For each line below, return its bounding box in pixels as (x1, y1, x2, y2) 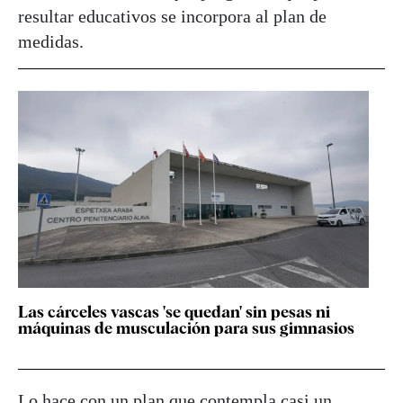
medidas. (18, 31, 84, 51)
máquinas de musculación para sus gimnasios (18, 318, 354, 337)
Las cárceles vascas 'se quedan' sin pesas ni (18, 301, 330, 321)
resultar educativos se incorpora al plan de (18, 5, 327, 26)
